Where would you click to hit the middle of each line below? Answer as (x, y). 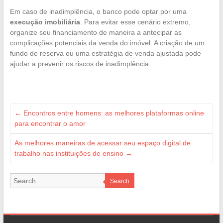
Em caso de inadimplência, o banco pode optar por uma (98, 11)
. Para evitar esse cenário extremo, (135, 22)
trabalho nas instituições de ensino (70, 153)
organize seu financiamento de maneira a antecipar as (96, 32)
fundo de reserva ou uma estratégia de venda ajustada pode (105, 53)
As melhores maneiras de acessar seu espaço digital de (102, 143)
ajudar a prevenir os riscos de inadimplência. (80, 63)
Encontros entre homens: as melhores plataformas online (112, 113)
